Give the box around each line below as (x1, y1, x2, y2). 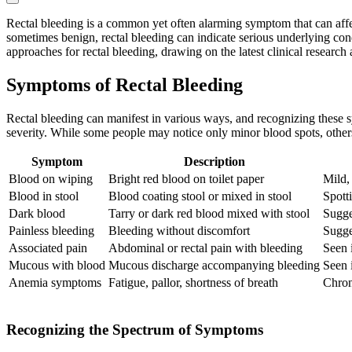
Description (183, 155, 245, 169)
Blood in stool (9, 189, 79, 203)
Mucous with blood (9, 258, 105, 273)
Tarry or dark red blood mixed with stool (108, 207, 310, 221)
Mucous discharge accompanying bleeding (108, 258, 320, 273)
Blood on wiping (9, 172, 93, 186)
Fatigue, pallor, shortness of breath (108, 276, 278, 290)
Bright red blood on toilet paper (108, 172, 264, 186)
